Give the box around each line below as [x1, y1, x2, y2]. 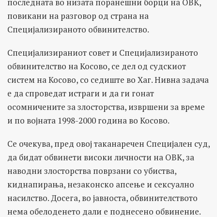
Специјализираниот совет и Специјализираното [7, 46, 198, 58]
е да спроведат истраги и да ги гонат [7, 87, 154, 99]
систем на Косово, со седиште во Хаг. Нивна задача [7, 74, 209, 85]
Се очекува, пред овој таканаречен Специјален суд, [7, 138, 210, 149]
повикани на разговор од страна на [7, 10, 149, 21]
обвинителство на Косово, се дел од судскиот [7, 60, 186, 72]
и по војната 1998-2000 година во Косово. [7, 114, 170, 126]
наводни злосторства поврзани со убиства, [7, 165, 176, 176]
